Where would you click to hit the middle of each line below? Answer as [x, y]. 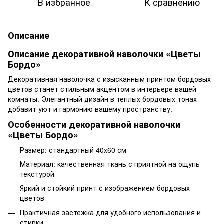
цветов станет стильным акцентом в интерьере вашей [102, 89]
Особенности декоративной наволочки [94, 125]
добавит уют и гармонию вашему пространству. [90, 109]
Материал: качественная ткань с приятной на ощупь [110, 164]
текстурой [37, 174]
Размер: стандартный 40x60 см [73, 150]
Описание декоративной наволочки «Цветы [104, 54]
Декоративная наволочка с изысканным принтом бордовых [109, 79]
